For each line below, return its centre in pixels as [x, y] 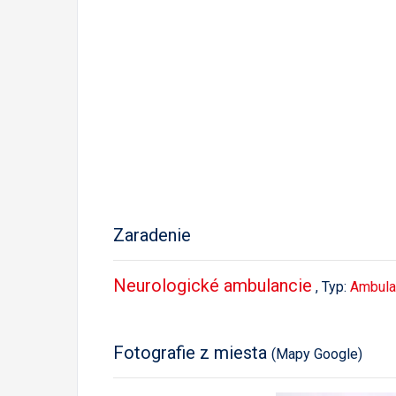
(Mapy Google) [317, 354]
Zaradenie [152, 235]
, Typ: [333, 287]
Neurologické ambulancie [213, 286]
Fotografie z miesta [192, 353]
